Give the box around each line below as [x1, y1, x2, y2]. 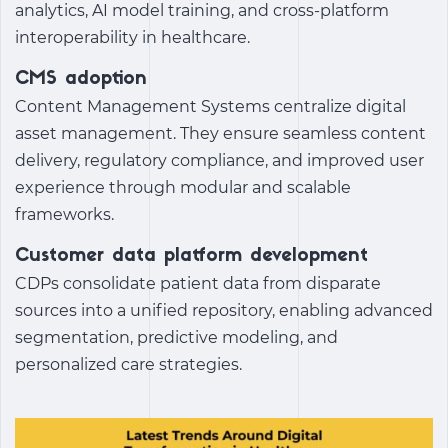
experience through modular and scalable [15, 177, 351, 197]
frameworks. [15, 204, 114, 224]
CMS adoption [15, 69, 147, 89]
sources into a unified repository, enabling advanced [15, 300, 433, 320]
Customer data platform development [15, 246, 368, 266]
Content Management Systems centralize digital [15, 96, 406, 116]
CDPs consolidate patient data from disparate [15, 273, 381, 293]
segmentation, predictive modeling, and [15, 327, 338, 347]
